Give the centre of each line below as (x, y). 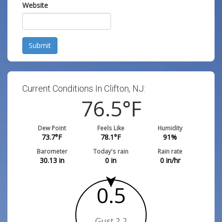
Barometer (52, 151)
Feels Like (111, 128)
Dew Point (52, 128)
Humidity (170, 128)
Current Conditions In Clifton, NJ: (84, 88)
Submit (40, 45)
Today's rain (111, 151)
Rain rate (170, 151)
